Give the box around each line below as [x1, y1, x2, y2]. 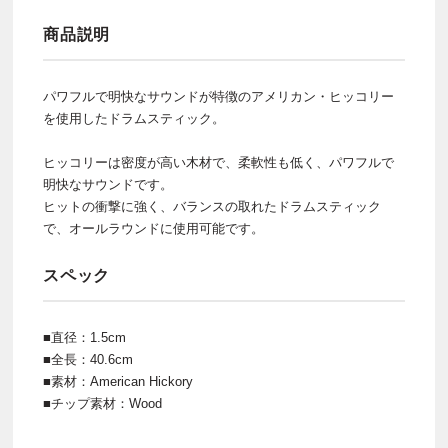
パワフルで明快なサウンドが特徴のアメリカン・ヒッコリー [43, 89, 394, 105]
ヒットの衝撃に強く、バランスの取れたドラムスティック [43, 199, 381, 215]
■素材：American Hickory [43, 374, 193, 390]
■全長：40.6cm [43, 352, 133, 368]
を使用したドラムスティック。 [43, 111, 225, 127]
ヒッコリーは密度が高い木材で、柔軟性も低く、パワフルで [43, 155, 394, 171]
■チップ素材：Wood [43, 396, 162, 412]
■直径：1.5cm [43, 330, 126, 346]
